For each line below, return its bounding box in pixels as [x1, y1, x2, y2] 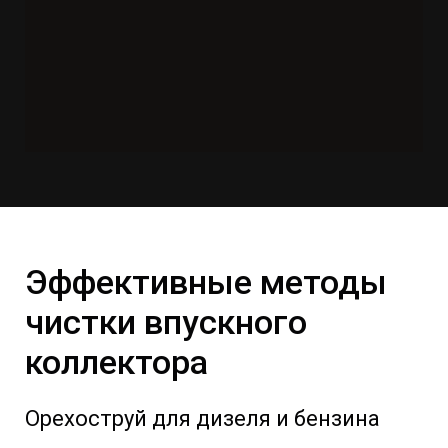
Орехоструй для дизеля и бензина [25, 406, 380, 431]
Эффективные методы [25, 262, 387, 302]
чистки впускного [25, 302, 307, 342]
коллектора [25, 342, 208, 382]
